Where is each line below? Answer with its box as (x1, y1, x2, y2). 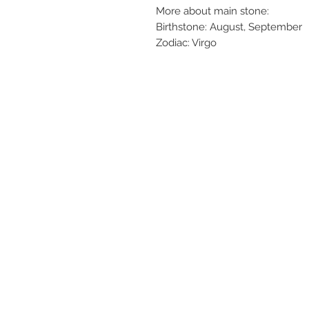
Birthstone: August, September (156, 21, 302, 34)
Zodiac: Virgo (156, 37, 217, 50)
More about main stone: (156, 5, 269, 18)
